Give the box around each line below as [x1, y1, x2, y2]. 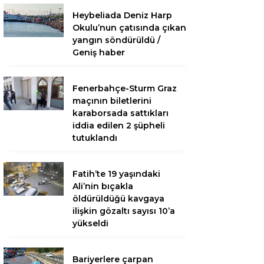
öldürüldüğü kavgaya [72, 193, 164, 204]
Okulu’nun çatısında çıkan [72, 22, 186, 33]
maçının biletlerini [72, 95, 151, 106]
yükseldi [72, 218, 108, 229]
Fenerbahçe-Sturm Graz [72, 83, 177, 94]
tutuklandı [72, 133, 117, 143]
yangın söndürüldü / [72, 35, 160, 45]
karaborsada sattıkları [72, 108, 169, 118]
